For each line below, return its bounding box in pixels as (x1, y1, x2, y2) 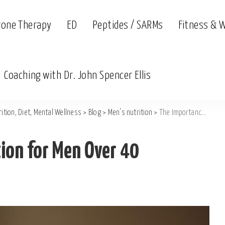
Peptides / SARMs (92, 19, 163, 31)
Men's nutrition (107, 109, 153, 117)
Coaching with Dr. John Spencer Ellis (4, 69, 151, 81)
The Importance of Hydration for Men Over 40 (159, 109, 202, 117)
